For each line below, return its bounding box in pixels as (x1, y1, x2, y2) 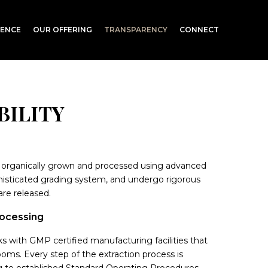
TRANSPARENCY (104, 25, 167, 34)
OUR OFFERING (33, 25, 92, 34)
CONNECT (179, 25, 219, 34)
